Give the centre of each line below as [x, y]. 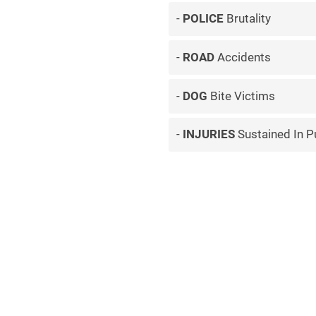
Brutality [247, 19]
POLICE [203, 19]
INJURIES [208, 134]
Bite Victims [241, 96]
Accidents [242, 57]
